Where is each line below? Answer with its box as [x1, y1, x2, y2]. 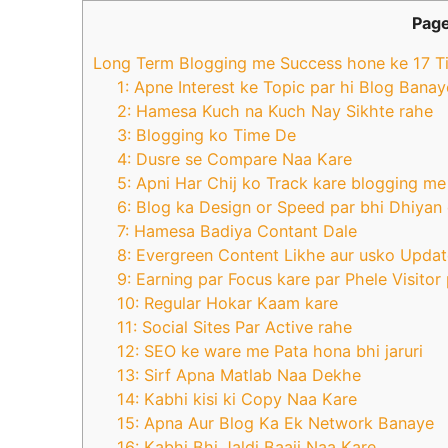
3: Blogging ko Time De [117, 125, 297, 146]
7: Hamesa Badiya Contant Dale [117, 221, 358, 242]
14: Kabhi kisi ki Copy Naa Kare [117, 389, 358, 410]
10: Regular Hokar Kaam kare [117, 293, 339, 314]
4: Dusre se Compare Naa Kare [117, 149, 353, 170]
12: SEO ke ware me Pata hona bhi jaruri [117, 341, 424, 362]
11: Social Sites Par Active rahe [117, 317, 353, 338]
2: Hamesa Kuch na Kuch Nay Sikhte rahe [117, 101, 434, 122]
